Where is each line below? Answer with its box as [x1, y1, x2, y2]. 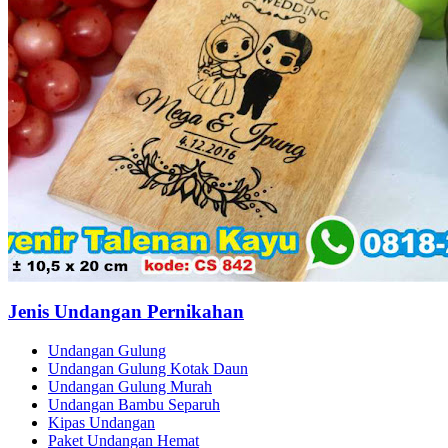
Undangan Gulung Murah [48, 377, 212, 395]
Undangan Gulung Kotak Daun [48, 359, 248, 377]
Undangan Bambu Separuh [48, 395, 220, 413]
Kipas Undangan [48, 413, 155, 431]
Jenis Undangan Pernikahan [8, 300, 244, 322]
